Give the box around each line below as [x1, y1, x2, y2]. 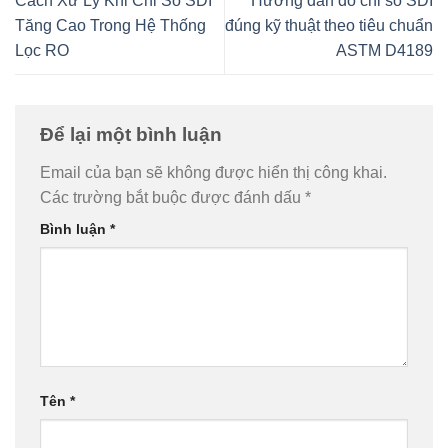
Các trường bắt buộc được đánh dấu [40, 189, 305, 206]
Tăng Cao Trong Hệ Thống [15, 17, 206, 35]
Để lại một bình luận [40, 124, 227, 146]
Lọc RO [15, 42, 69, 60]
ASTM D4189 [336, 42, 433, 60]
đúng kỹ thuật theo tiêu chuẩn [225, 17, 433, 35]
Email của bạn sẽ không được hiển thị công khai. [40, 164, 387, 181]
